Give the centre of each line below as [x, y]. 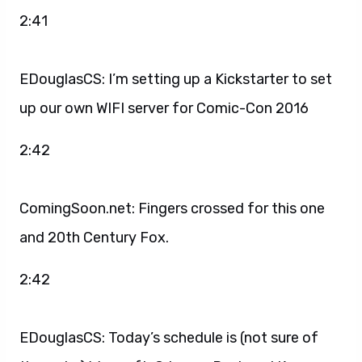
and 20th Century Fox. [94, 237]
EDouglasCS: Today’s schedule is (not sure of [169, 337]
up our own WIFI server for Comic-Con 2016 [164, 108]
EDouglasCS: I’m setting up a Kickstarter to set [176, 79]
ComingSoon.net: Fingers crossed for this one [172, 208]
